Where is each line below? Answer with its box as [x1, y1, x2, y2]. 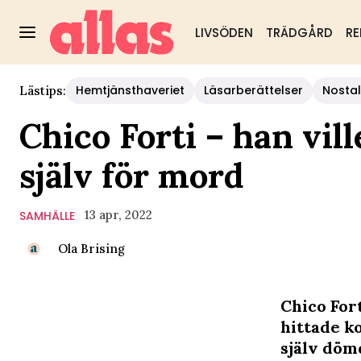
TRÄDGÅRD [265, 24, 333, 41]
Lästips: [19, 82, 66, 98]
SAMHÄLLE [19, 208, 75, 224]
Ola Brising [58, 241, 125, 256]
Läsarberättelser [204, 82, 303, 98]
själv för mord [19, 154, 244, 197]
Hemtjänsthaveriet [76, 82, 185, 98]
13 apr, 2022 [85, 207, 152, 222]
